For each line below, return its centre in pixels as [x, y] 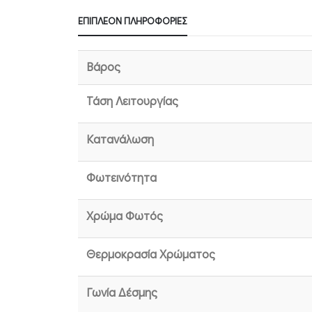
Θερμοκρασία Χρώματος [151, 255]
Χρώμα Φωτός [125, 217]
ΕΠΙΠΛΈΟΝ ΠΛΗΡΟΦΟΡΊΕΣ [133, 22]
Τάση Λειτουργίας [132, 102]
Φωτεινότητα [122, 179]
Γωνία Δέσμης [122, 294]
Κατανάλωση [120, 140]
